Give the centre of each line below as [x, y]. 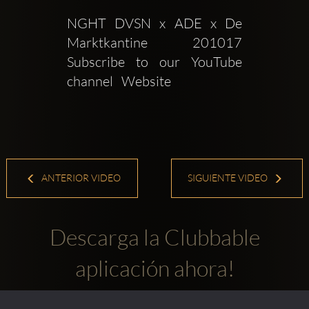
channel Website [120, 81]
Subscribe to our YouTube [154, 62]
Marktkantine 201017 [154, 43]
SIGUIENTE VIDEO [229, 178]
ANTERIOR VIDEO [80, 178]
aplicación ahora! [154, 268]
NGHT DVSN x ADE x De [154, 23]
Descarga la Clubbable [154, 237]
